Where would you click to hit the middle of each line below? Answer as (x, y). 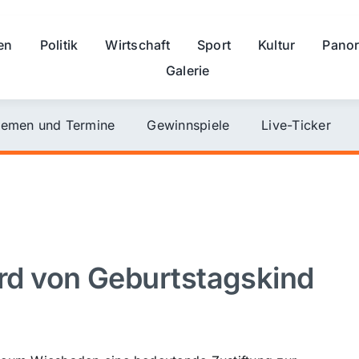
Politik (59, 44)
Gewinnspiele (188, 125)
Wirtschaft (137, 44)
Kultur (277, 44)
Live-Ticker (296, 125)
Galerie (188, 70)
